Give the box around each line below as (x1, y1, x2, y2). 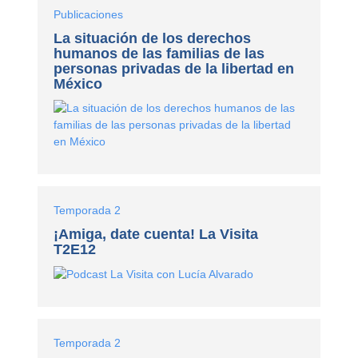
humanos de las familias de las (54, 46, 265, 62)
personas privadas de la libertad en (54, 61, 295, 78)
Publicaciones (54, 8, 124, 22)
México (54, 76, 103, 93)
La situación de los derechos (54, 30, 252, 47)
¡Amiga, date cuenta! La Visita (54, 226, 259, 243)
